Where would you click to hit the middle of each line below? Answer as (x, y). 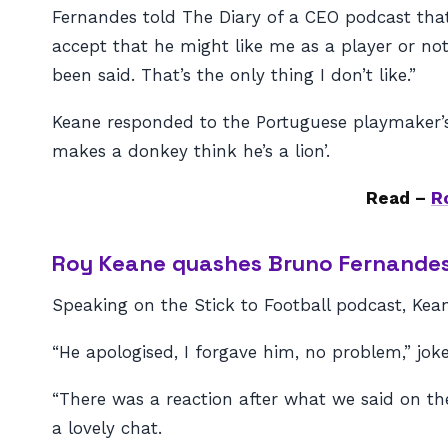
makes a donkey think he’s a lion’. (191, 151)
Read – (398, 198)
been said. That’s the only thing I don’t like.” (234, 75)
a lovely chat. (107, 428)
